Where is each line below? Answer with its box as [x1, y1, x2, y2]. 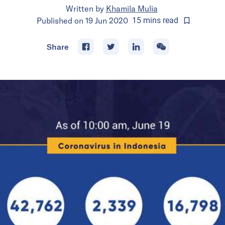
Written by [65, 3, 104, 14]
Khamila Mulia [105, 3, 158, 14]
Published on [36, 15, 85, 26]
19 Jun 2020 [85, 15, 128, 26]
